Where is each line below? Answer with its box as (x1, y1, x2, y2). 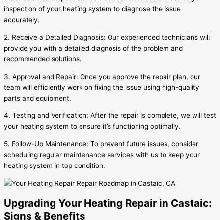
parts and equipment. (4, 94, 71, 102)
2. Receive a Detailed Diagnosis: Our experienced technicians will (4, 33, 210, 42)
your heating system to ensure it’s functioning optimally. (4, 122, 181, 131)
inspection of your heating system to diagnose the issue (4, 5, 181, 13)
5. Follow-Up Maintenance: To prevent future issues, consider (4, 140, 198, 148)
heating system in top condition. (4, 162, 105, 170)
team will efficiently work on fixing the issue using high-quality (4, 83, 199, 91)
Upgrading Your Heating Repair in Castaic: (4, 196, 212, 209)
